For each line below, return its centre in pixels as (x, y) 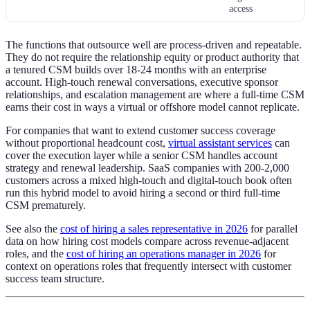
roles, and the (36, 254)
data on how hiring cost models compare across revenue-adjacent (147, 241)
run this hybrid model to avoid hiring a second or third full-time (143, 193)
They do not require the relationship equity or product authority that (152, 57)
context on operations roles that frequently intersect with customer (148, 266)
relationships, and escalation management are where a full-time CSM (155, 95)
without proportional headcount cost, (87, 143)
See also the (33, 229)
